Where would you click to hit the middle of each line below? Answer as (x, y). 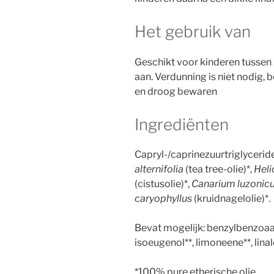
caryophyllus (163, 199)
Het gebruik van (193, 32)
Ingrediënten (182, 124)
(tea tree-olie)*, (219, 169)
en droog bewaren (176, 91)
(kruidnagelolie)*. (231, 199)
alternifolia (159, 169)
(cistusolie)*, (163, 184)
